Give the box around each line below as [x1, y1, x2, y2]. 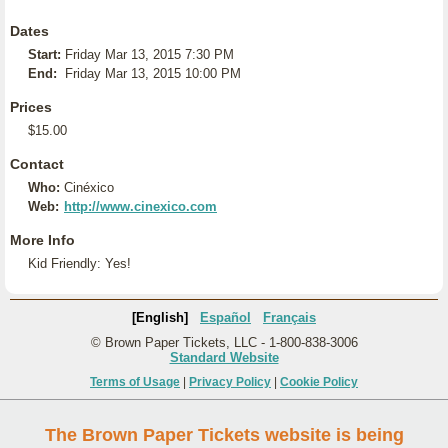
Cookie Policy [280, 375, 358, 389]
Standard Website [169, 350, 279, 365]
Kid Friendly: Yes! [28, 256, 131, 271]
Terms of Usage [90, 375, 180, 389]
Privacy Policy [189, 375, 271, 389]
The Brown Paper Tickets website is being [44, 425, 404, 445]
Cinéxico [64, 180, 114, 195]
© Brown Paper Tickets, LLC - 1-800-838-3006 [90, 335, 358, 350]
